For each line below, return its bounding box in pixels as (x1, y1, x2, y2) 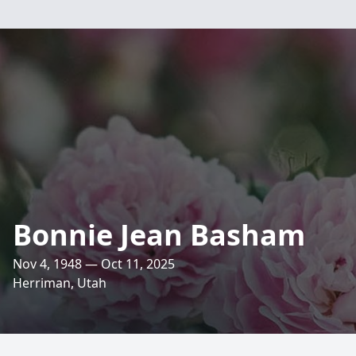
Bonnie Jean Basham (13, 215, 305, 254)
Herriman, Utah (13, 274, 106, 292)
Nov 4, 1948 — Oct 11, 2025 (13, 255, 175, 273)
